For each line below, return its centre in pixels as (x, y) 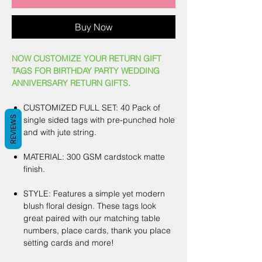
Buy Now (94, 27)
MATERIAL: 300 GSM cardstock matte (94, 157)
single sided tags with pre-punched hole (99, 120)
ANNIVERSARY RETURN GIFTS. (71, 83)
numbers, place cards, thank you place (97, 231)
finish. (34, 169)
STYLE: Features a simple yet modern (94, 194)
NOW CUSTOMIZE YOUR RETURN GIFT (87, 59)
